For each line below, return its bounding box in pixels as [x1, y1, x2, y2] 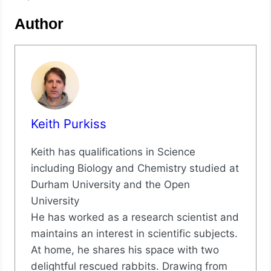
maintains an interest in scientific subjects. [30, 227, 238, 240]
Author [15, 15, 64, 32]
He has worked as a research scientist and [30, 211, 239, 223]
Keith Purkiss [30, 116, 106, 131]
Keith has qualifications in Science [30, 145, 195, 158]
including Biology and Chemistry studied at [30, 162, 239, 174]
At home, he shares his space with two [30, 243, 219, 256]
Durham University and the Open [30, 178, 190, 191]
